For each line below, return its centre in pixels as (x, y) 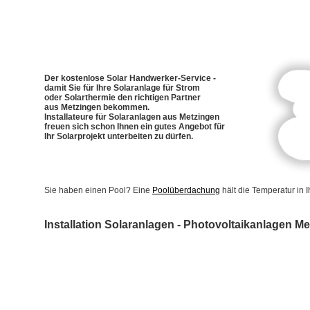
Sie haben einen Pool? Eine (98, 190)
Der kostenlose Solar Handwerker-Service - (130, 78)
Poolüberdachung (186, 190)
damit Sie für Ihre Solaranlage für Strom (122, 88)
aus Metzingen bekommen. (97, 107)
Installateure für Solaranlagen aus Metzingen (132, 117)
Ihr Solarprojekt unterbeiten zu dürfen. (119, 136)
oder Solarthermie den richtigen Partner (122, 98)
